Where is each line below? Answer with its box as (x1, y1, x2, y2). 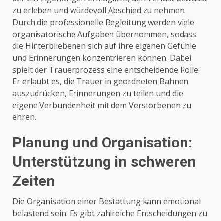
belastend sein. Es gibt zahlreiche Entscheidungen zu (12, 207, 207, 219)
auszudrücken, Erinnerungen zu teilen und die (12, 87, 183, 99)
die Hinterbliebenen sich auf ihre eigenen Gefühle (12, 40, 196, 51)
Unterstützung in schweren (12, 152, 196, 170)
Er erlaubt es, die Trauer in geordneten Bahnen (12, 75, 188, 87)
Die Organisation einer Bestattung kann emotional (12, 195, 201, 207)
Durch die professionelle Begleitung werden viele (12, 16, 194, 28)
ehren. (12, 111, 36, 122)
